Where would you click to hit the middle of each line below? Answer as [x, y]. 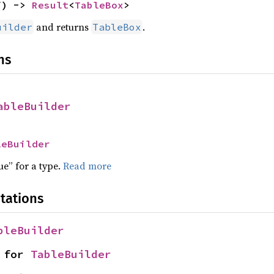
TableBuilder [71, 254]
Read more [87, 166]
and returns [62, 27]
